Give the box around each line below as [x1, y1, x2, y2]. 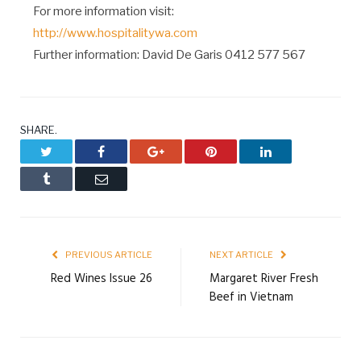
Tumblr [49, 172, 86, 185]
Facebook [104, 144, 154, 157]
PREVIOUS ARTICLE [64, 249, 152, 260]
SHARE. [20, 123, 57, 136]
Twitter [52, 144, 88, 157]
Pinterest [215, 144, 259, 157]
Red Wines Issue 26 [51, 269, 152, 288]
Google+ [164, 144, 209, 157]
